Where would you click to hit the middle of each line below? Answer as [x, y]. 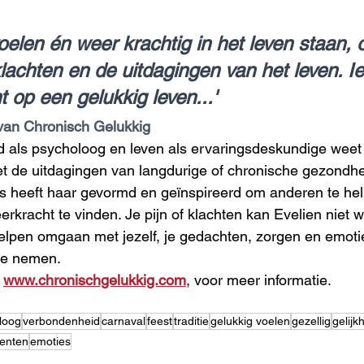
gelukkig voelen [250, 321]
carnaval [123, 321]
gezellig [311, 321]
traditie [191, 321]
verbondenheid [61, 321]
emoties [50, 341]
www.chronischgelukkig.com [95, 279]
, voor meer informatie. [259, 279]
